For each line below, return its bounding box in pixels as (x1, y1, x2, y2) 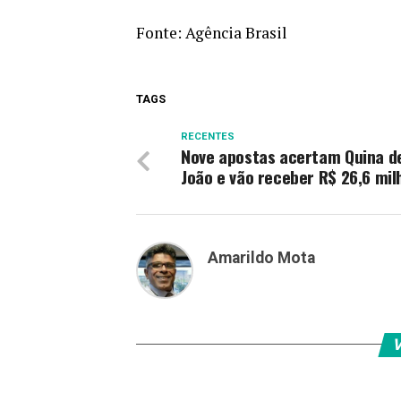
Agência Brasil (185, 21, 287, 43)
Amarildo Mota (208, 248, 315, 267)
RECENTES (181, 130, 235, 142)
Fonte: (136, 21, 185, 43)
